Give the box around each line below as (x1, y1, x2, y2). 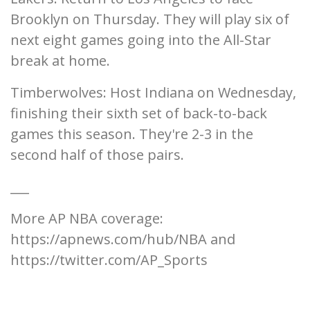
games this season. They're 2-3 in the (10, 125, 253, 144)
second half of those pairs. (10, 145, 184, 165)
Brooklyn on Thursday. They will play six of (10, 10, 289, 29)
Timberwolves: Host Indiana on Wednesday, (10, 83, 296, 102)
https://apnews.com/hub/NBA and (10, 230, 235, 249)
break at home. (10, 51, 110, 71)
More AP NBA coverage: (10, 209, 163, 228)
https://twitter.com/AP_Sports (10, 250, 208, 270)
